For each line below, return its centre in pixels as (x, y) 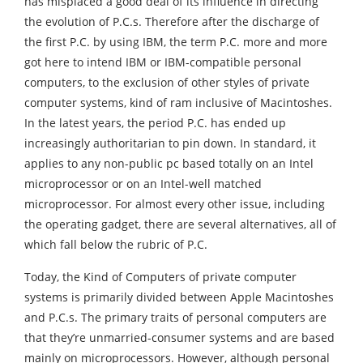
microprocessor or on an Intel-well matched (143, 184)
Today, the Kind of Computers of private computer (160, 277)
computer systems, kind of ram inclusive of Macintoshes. (178, 103)
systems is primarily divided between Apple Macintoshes (179, 297)
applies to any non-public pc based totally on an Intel (169, 164)
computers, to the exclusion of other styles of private (167, 83)
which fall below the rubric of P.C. (116, 245)
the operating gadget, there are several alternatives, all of (180, 224)
